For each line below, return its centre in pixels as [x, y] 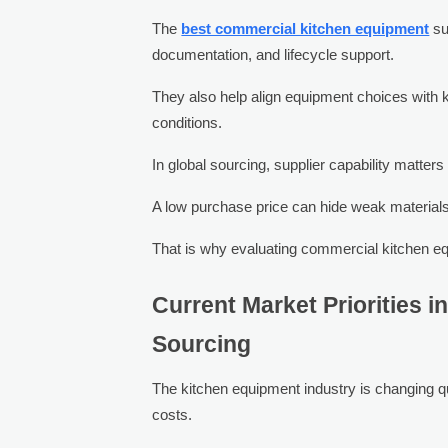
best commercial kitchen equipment [305, 28]
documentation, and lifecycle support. [273, 54]
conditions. [187, 122]
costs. [172, 414]
